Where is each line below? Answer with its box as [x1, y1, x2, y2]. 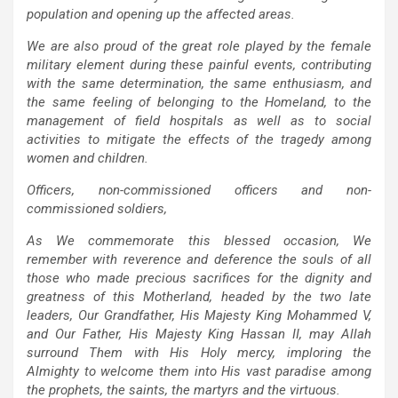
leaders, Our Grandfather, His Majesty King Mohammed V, [27, 306, 371, 323]
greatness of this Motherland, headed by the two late [27, 288, 371, 305]
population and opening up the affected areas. [27, 5, 295, 22]
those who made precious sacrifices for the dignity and [27, 269, 371, 286]
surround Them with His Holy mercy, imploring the [27, 344, 371, 361]
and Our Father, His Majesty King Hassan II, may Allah [27, 325, 371, 342]
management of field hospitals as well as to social [27, 112, 371, 129]
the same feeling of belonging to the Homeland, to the [27, 93, 371, 110]
